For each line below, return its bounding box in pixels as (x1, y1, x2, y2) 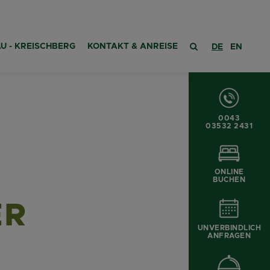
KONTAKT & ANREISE (87, 42, 178, 51)
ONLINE (214, 168, 244, 175)
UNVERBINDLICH (197, 224, 261, 231)
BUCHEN (213, 176, 246, 183)
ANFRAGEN (207, 232, 251, 239)
